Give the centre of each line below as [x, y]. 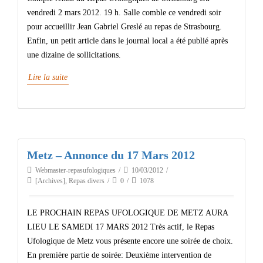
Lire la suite [48, 77]
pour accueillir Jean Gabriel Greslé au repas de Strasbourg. [124, 27]
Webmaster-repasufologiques [75, 170]
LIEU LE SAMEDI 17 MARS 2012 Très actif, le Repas [121, 227]
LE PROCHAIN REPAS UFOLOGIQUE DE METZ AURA [127, 213]
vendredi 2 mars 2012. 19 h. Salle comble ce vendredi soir [124, 13]
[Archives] [50, 181]
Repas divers [87, 181]
